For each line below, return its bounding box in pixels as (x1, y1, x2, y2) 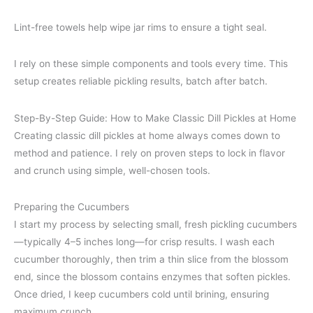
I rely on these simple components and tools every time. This (14, 58, 288, 70)
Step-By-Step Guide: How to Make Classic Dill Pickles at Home (14, 112, 296, 124)
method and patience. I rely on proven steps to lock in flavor (14, 147, 285, 159)
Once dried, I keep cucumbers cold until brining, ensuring (14, 289, 269, 300)
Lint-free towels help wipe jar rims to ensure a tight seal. (14, 22, 267, 34)
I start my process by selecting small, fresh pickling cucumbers (14, 219, 297, 231)
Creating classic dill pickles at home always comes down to (14, 129, 280, 141)
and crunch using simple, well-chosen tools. (14, 164, 210, 176)
